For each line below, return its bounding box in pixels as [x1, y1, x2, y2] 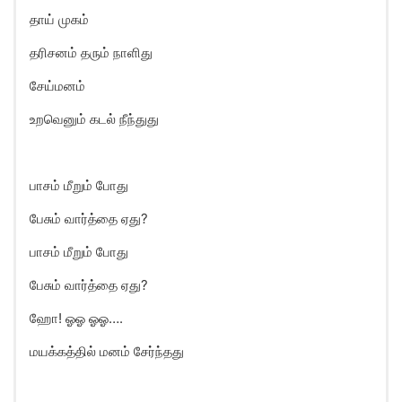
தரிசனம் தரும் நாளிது [30, 44, 153, 61]
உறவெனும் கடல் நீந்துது [30, 110, 159, 127]
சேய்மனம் [30, 77, 85, 94]
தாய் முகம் [30, 11, 89, 28]
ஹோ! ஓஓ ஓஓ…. [30, 310, 123, 327]
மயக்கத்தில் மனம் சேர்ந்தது [30, 343, 184, 360]
